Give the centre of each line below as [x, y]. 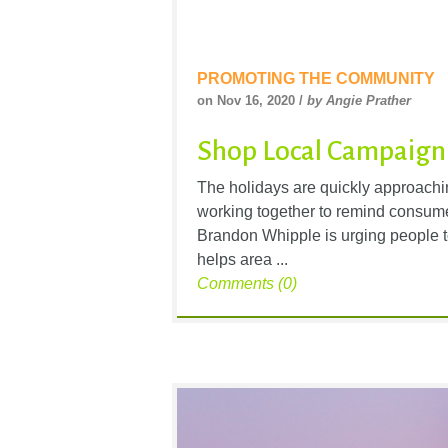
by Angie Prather [359, 101]
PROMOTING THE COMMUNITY [316, 79]
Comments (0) [247, 284]
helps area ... [242, 260]
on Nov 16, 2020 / [252, 101]
